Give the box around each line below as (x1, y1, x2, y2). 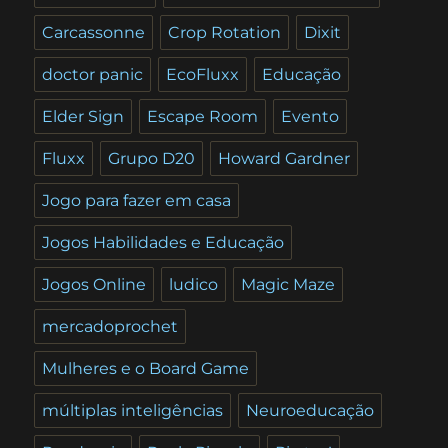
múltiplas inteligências (42, 400, 224, 420)
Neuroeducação (246, 400, 375, 420)
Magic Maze (241, 274, 336, 294)
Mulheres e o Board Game (42, 358, 250, 378)
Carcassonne (42, 22, 146, 42)
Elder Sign (42, 106, 125, 126)
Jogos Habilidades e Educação (42, 232, 285, 252)
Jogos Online (42, 274, 147, 294)
